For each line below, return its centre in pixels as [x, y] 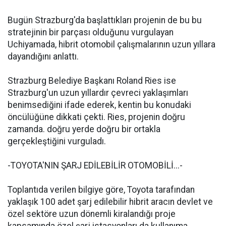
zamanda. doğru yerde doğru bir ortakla [84, 129]
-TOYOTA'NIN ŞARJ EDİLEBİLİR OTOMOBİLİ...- [95, 165]
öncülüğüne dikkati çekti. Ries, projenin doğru [96, 117]
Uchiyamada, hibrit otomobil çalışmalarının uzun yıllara [111, 44]
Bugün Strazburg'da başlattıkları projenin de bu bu [105, 20]
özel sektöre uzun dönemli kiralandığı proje [92, 214]
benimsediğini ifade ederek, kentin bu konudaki [99, 105]
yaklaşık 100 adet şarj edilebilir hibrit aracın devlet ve [110, 202]
